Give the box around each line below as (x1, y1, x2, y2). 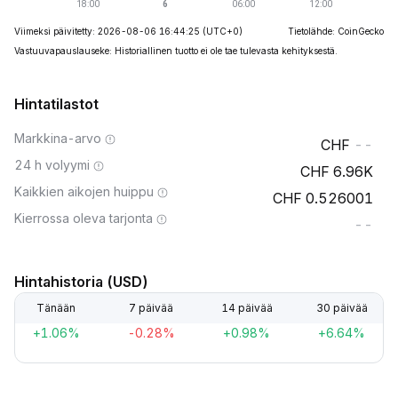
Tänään (36, 301, 76, 314)
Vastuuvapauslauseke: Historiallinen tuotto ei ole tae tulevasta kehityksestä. (14, 45, 338, 56)
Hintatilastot (14, 95, 99, 113)
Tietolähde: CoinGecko (288, 26, 384, 36)
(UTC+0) (203, 26, 243, 36)
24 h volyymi (14, 157, 90, 172)
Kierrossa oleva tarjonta (14, 211, 153, 226)
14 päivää (220, 301, 273, 314)
